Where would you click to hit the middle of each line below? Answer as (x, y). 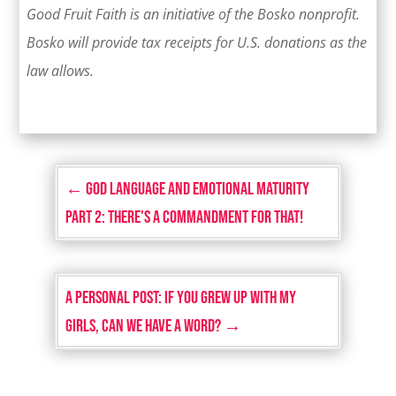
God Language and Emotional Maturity (197, 190)
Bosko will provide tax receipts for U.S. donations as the (197, 43)
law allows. (61, 71)
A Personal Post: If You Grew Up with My (180, 298)
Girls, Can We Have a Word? (143, 327)
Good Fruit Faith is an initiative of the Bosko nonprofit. (194, 15)
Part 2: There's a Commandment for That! (184, 218)
